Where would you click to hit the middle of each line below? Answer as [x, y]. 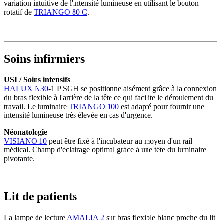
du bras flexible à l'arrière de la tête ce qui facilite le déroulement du [109, 97]
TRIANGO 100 [94, 106]
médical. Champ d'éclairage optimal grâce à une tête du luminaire [105, 149]
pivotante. [19, 158]
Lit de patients [40, 196]
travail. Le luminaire [36, 106]
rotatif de [19, 12]
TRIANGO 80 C [60, 12]
